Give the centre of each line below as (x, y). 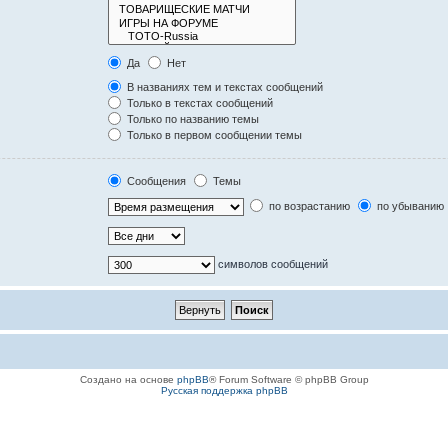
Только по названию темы (192, 119)
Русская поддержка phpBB (224, 390)
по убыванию (409, 205)
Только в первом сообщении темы (213, 135)
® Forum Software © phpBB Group (288, 379)
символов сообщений (272, 263)
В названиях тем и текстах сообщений (224, 87)
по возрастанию (308, 205)
